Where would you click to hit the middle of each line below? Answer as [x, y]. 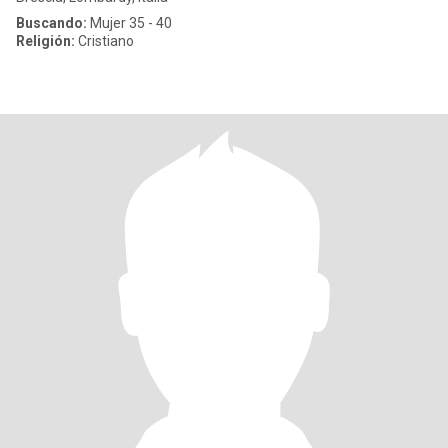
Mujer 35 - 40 [129, 23]
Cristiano [104, 41]
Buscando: [51, 23]
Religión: [45, 41]
